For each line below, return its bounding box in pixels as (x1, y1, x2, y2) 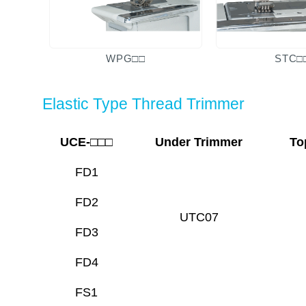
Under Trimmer (155, 135, 242, 149)
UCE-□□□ (60, 135, 113, 149)
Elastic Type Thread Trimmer (42, 94, 245, 113)
